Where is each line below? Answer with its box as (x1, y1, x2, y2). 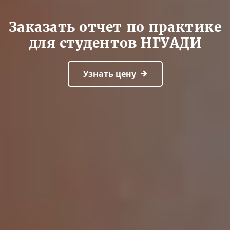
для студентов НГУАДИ (28, 34, 202, 51)
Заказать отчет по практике (8, 18, 222, 35)
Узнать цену (83, 68, 136, 80)
